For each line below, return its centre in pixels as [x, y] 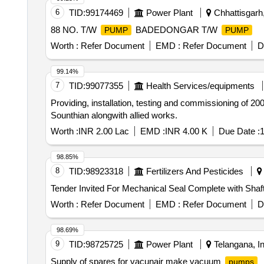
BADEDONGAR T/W [176, 30]
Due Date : [239, 131]
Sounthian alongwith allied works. [114, 115]
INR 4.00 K [186, 131]
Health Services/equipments [200, 86]
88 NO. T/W [75, 30]
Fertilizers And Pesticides [194, 171]
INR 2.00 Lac [103, 131]
